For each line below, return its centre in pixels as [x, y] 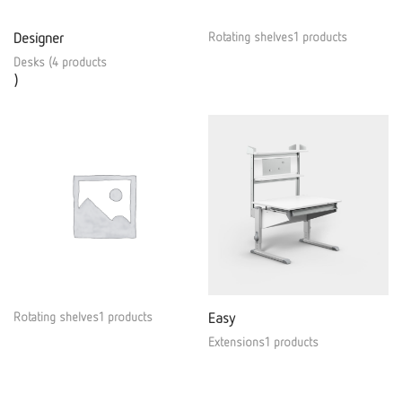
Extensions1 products [263, 341]
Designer [39, 38]
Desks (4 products [60, 61]
